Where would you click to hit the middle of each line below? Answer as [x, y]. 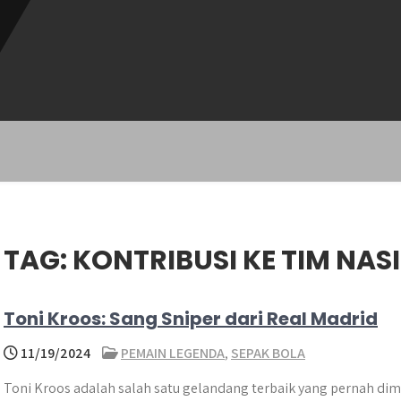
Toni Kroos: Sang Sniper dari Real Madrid [191, 319]
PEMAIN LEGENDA [173, 353]
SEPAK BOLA [268, 353]
